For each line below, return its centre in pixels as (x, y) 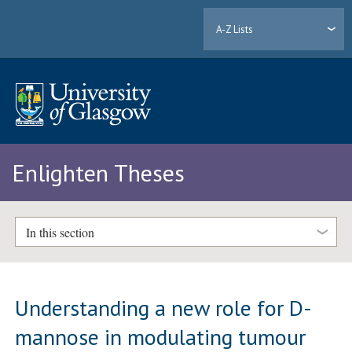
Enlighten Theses (98, 173)
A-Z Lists (235, 29)
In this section (60, 232)
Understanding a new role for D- (164, 307)
